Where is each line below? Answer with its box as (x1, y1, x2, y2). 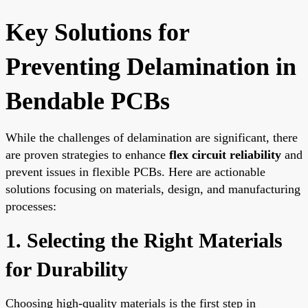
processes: (5, 199, 56, 213)
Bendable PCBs (5, 87, 170, 115)
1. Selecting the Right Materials (5, 228, 283, 252)
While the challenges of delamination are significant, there (5, 130, 298, 144)
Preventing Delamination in (5, 52, 296, 80)
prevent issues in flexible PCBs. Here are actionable (5, 164, 265, 179)
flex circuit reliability (169, 147, 281, 162)
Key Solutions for (5, 18, 189, 46)
